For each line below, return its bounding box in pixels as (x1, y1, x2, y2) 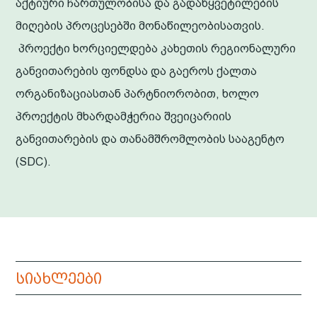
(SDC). (16, 155, 52, 168)
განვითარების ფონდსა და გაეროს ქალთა (16, 64, 258, 77)
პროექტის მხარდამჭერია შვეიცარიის (16, 110, 232, 122)
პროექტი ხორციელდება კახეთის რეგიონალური (16, 42, 296, 54)
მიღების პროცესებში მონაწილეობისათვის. (16, 19, 265, 32)
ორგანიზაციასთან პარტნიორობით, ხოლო (16, 87, 260, 100)
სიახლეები (16, 270, 103, 287)
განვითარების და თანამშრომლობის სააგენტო (16, 132, 285, 145)
